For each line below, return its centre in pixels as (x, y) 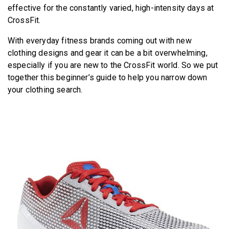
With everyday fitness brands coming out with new (100, 41)
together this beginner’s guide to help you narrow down (108, 78)
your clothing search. (45, 90)
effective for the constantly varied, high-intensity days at (111, 8)
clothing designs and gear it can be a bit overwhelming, (108, 53)
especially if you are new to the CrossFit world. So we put (113, 65)
